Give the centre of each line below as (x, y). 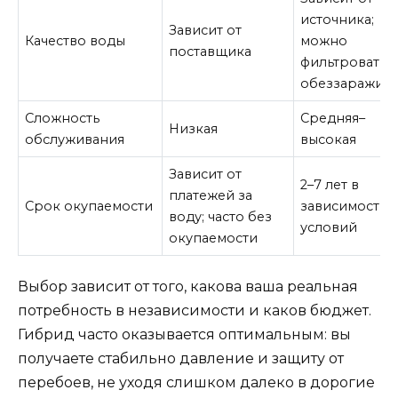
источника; (338, 19)
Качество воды (76, 40)
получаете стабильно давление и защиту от (181, 359)
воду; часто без (221, 216)
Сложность (63, 118)
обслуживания (75, 139)
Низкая (194, 128)
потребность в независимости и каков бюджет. (195, 311)
